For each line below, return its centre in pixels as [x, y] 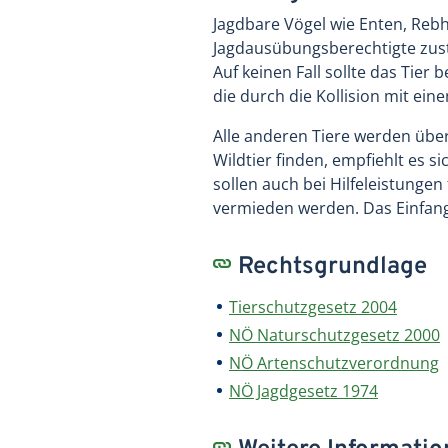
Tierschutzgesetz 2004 [313, 306]
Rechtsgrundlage [333, 266]
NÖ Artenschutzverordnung [334, 362]
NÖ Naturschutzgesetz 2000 [334, 334]
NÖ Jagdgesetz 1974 [303, 390]
